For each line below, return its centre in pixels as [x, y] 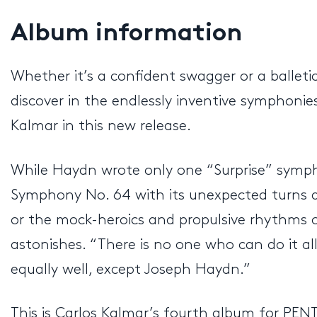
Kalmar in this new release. [101, 126]
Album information [126, 34]
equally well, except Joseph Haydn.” [131, 269]
